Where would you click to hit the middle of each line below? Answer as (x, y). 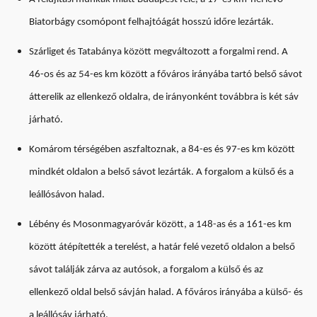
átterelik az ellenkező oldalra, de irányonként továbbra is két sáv (164, 98)
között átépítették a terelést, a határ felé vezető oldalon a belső (162, 248)
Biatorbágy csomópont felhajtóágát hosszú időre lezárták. (152, 23)
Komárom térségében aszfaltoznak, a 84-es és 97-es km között (162, 150)
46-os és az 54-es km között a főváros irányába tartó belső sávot (166, 75)
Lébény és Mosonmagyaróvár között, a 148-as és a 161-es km (160, 225)
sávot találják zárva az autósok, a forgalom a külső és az (146, 270)
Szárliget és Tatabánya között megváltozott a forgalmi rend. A (158, 52)
